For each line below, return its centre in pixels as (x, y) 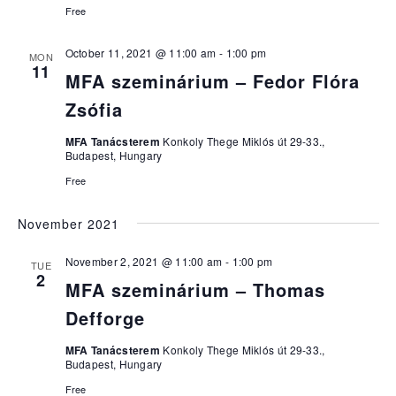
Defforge (105, 318)
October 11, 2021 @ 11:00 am (141, 53)
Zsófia (94, 109)
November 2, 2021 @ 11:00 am (144, 261)
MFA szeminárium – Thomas (195, 289)
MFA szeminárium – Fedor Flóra (212, 81)
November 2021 (68, 224)
